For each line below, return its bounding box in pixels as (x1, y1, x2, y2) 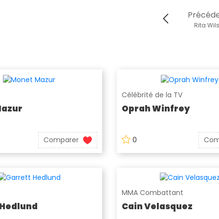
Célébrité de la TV (122, 89, 182, 100)
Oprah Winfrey (122, 102, 190, 114)
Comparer (43, 134, 79, 145)
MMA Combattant (122, 188, 183, 198)
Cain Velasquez (122, 200, 193, 213)
